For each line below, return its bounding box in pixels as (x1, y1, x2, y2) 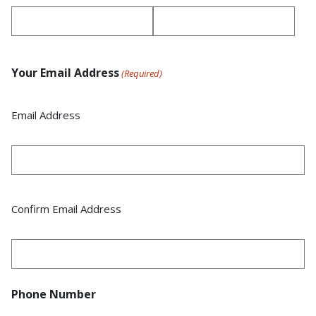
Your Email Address (11, 65, 119, 81)
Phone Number (11, 286, 96, 303)
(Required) (121, 67, 163, 80)
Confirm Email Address (11, 202, 121, 217)
